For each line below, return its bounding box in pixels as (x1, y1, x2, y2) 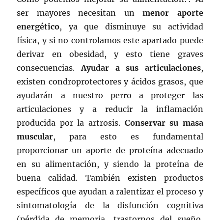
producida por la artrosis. (17, 117, 125, 128)
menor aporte (142, 7, 203, 18)
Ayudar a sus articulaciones (81, 62, 201, 73)
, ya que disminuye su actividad (59, 21, 203, 31)
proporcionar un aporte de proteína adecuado (17, 145, 203, 155)
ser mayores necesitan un (17, 7, 143, 18)
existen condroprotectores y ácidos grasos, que (17, 76, 203, 86)
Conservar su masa (124, 117, 203, 128)
